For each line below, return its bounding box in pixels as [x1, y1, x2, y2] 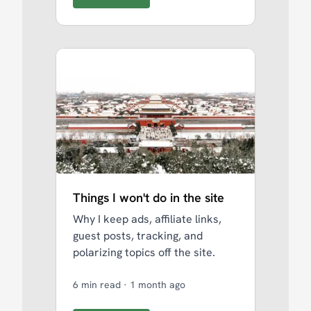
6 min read [73, 278, 124, 291]
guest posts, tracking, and [73, 228, 203, 243]
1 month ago [130, 278, 185, 291]
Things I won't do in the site [73, 190, 224, 205]
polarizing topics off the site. [73, 245, 215, 260]
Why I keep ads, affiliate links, [73, 212, 221, 226]
